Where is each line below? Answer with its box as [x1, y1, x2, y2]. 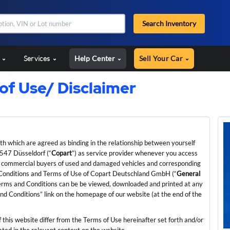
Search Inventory [142, 19, 196, 28]
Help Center [74, 54, 117, 63]
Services [23, 54, 52, 63]
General [177, 169, 200, 178]
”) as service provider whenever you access [72, 149, 198, 158]
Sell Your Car [139, 54, 185, 63]
